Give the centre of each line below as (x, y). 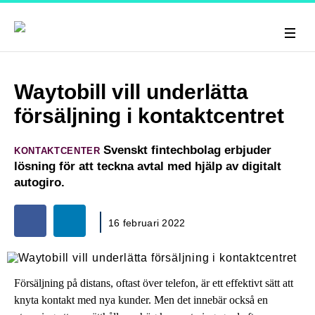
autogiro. (39, 182)
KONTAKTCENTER (57, 151)
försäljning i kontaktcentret (149, 116)
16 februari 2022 (147, 223)
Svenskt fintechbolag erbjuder (186, 150)
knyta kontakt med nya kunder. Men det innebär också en (141, 300)
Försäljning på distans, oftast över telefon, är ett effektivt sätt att (154, 283)
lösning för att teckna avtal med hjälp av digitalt (148, 166)
